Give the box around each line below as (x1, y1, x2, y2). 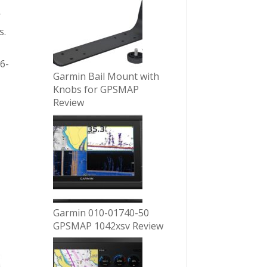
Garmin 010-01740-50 (53, 206, 150, 219)
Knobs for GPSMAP (53, 82, 139, 96)
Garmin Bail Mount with (53, 69, 160, 83)
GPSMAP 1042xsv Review (53, 219, 164, 232)
